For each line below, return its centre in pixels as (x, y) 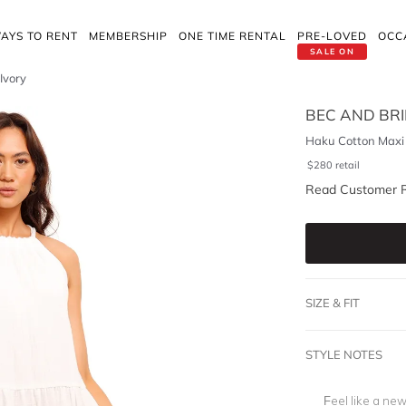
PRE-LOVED (332, 36)
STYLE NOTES (343, 354)
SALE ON (332, 51)
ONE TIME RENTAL (232, 36)
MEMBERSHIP (128, 36)
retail (347, 165)
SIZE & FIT (332, 303)
